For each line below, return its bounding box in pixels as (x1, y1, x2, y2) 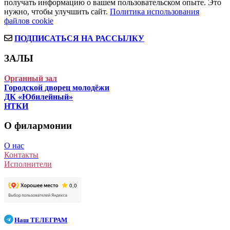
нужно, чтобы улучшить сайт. (4, 7, 110, 16)
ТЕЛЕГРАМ (30, 216, 67, 224)
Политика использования (110, 7, 199, 16)
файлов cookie (4, 16, 53, 26)
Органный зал (4, 73, 57, 83)
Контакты (4, 150, 39, 159)
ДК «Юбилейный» (4, 92, 73, 101)
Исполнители (4, 160, 52, 168)
